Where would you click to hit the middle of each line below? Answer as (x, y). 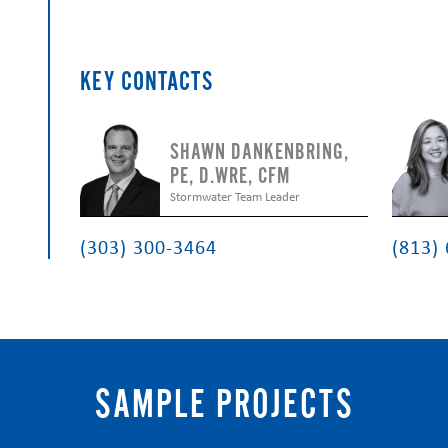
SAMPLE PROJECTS (224, 404)
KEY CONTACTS (147, 81)
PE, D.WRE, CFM (230, 175)
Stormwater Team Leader (235, 196)
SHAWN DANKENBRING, (260, 151)
